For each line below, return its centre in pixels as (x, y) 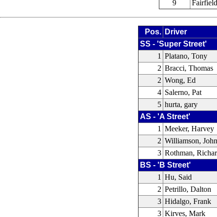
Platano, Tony (186, 56)
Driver (176, 32)
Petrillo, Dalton (188, 189)
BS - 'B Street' (166, 165)
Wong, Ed (180, 80)
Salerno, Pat (183, 92)
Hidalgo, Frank (188, 201)
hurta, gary (181, 104)
